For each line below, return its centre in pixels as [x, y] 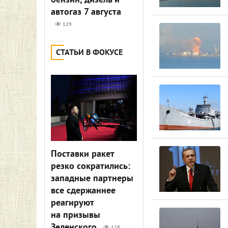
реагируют [72, 203]
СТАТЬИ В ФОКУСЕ [89, 53]
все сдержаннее [83, 191]
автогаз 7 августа [86, 12]
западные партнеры [92, 179]
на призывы [76, 216]
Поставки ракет [82, 154]
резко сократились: [91, 167]
